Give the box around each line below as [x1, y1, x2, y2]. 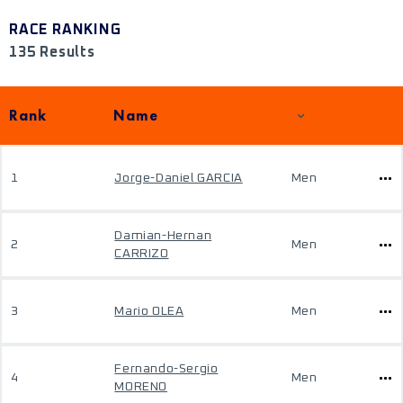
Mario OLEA [114, 305, 184, 318]
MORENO [114, 381, 167, 393]
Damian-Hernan [114, 229, 212, 242]
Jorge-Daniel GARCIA [114, 172, 243, 184]
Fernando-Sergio [114, 363, 219, 375]
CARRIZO [114, 247, 169, 260]
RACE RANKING [9, 22, 121, 37]
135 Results [9, 45, 95, 59]
